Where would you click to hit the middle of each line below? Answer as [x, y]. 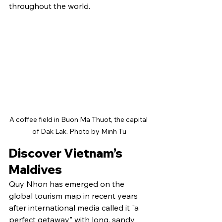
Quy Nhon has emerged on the [68, 184]
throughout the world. [50, 6]
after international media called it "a [75, 208]
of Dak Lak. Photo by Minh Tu [79, 132]
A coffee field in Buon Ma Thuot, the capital [79, 120]
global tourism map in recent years [74, 196]
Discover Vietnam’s [67, 153]
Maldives [35, 170]
